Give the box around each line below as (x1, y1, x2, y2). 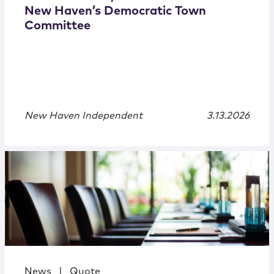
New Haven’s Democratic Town (24, 5, 206, 18)
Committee (24, 20, 91, 32)
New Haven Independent (24, 111, 143, 121)
